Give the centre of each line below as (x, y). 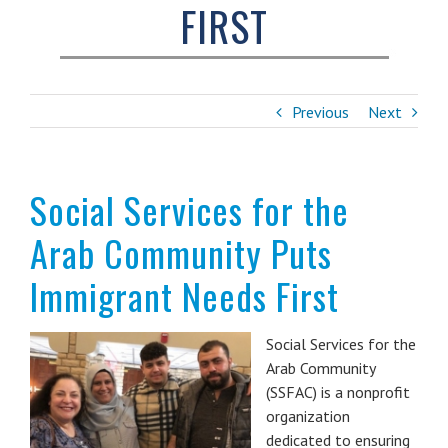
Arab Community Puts (181, 252)
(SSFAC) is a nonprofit (338, 391)
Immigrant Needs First (184, 295)
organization (308, 415)
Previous (320, 111)
